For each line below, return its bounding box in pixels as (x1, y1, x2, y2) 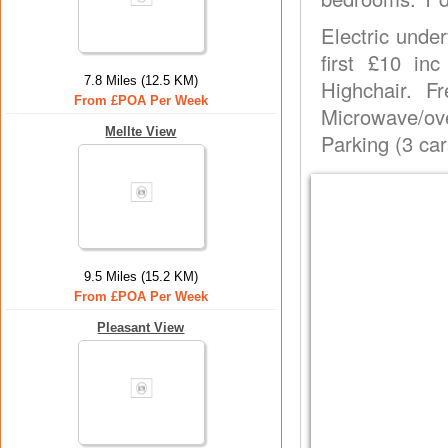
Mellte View (105, 124, 177, 139)
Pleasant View (97, 320, 185, 335)
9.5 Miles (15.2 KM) (84, 269, 198, 284)
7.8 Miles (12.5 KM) (84, 73, 198, 88)
